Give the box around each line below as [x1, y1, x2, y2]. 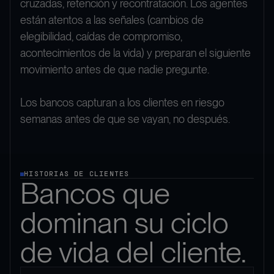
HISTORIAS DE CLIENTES [24, 169, 130, 179]
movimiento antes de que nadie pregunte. [20, 63, 209, 76]
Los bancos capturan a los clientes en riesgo [20, 96, 224, 109]
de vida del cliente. [20, 234, 246, 270]
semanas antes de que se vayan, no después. [20, 113, 230, 126]
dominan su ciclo [20, 204, 229, 240]
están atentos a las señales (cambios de [20, 13, 204, 27]
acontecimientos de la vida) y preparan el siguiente [20, 46, 251, 60]
